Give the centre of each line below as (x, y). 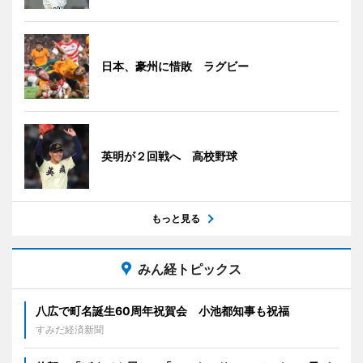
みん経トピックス (190, 269)
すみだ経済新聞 (70, 330)
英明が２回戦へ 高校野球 (169, 156)
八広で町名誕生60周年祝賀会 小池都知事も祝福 (162, 311)
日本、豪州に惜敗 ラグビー (175, 66)
